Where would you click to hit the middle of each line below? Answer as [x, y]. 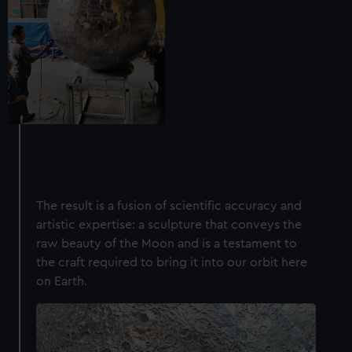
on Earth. [64, 281]
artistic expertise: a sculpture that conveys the [169, 224]
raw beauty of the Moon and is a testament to [167, 243]
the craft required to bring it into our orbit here [172, 262]
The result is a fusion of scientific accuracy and [169, 205]
